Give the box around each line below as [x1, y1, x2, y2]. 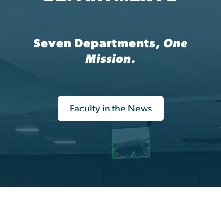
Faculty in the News [69, 104, 152, 114]
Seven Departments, [33, 38, 164, 50]
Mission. [85, 53, 136, 66]
